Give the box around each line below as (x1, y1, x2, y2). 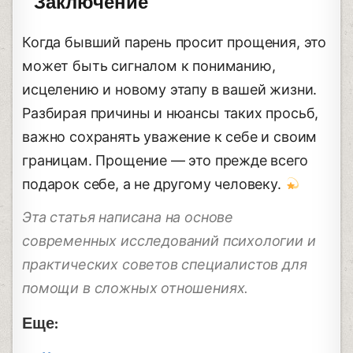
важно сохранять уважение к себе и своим (22, 128, 318, 145)
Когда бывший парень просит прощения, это (22, 33, 327, 50)
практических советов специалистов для (22, 255, 307, 273)
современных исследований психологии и (22, 232, 316, 249)
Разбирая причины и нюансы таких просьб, (22, 104, 319, 121)
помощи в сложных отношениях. (22, 279, 249, 296)
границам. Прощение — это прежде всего (22, 151, 308, 169)
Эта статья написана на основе (22, 208, 233, 225)
